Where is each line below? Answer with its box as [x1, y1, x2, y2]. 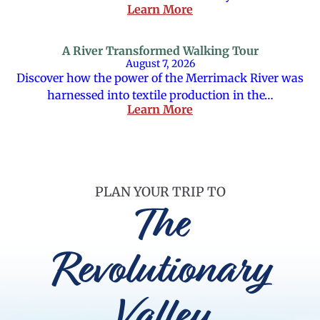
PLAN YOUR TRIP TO [94, 184, 226, 200]
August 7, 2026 [125, 57, 195, 70]
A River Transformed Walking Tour [61, 44, 259, 58]
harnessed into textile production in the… [46, 88, 274, 102]
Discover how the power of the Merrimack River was [16, 71, 304, 85]
